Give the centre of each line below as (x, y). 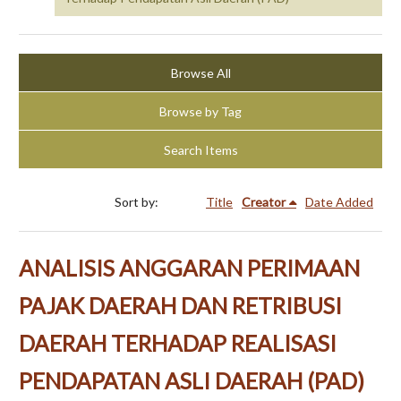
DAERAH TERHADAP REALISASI (178, 344)
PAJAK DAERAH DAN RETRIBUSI (180, 306)
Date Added (339, 202)
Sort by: (138, 202)
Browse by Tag (200, 111)
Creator (264, 202)
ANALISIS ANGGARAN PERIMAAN (189, 269)
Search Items (200, 149)
